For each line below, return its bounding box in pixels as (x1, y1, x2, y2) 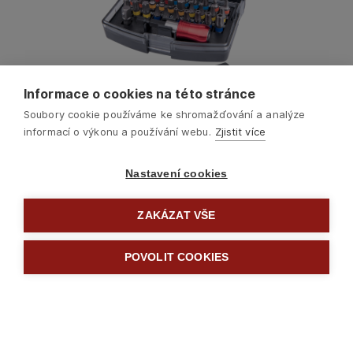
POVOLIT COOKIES (124, 251, 229, 263)
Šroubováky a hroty (137, 292, 240, 305)
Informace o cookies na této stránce (24, 86, 256, 102)
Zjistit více (214, 125, 266, 138)
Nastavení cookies (125, 168, 228, 180)
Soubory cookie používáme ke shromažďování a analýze (24, 108, 306, 121)
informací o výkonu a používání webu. (24, 125, 211, 138)
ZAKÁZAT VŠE (137, 210, 216, 221)
